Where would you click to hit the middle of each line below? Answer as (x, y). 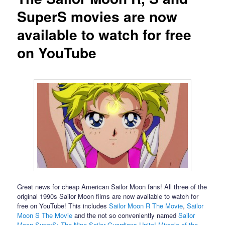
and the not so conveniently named (126, 215)
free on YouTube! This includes (63, 205)
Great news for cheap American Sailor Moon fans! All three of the (112, 186)
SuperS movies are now (97, 17)
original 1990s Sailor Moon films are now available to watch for (108, 196)
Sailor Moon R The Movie (146, 205)
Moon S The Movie (45, 215)
